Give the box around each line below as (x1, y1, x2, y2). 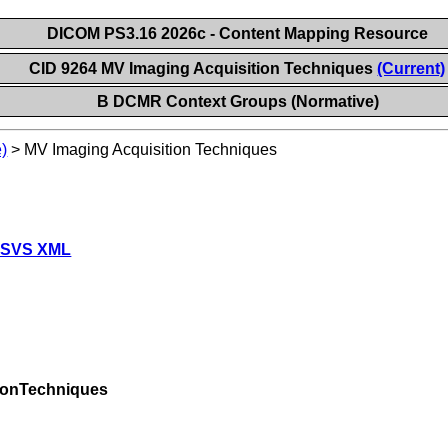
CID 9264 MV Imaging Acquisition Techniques (29, 60, 378, 77)
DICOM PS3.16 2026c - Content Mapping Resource (46, 25, 428, 42)
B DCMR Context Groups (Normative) (96, 93, 379, 110)
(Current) (377, 60, 446, 77)
